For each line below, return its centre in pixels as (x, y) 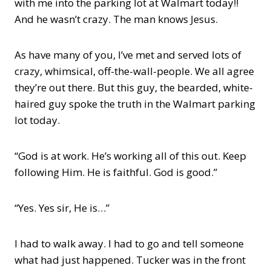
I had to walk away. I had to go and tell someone (129, 243)
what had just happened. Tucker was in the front (130, 260)
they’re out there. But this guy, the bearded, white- (134, 87)
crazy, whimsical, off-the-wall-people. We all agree (134, 71)
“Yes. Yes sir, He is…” (62, 208)
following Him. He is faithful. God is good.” (116, 172)
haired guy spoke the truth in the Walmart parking (135, 104)
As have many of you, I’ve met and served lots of (128, 55)
